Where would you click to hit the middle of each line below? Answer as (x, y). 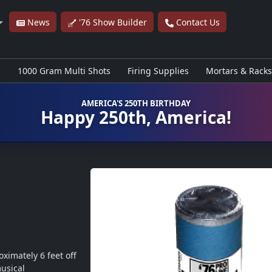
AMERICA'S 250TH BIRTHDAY (136, 103)
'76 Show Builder (111, 22)
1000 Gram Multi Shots (64, 71)
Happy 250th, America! (136, 117)
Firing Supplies (158, 71)
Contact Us (196, 22)
